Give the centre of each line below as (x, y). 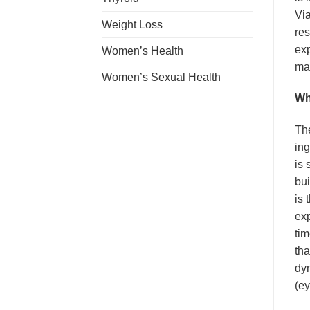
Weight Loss (132, 24)
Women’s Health (143, 51)
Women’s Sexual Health (161, 77)
